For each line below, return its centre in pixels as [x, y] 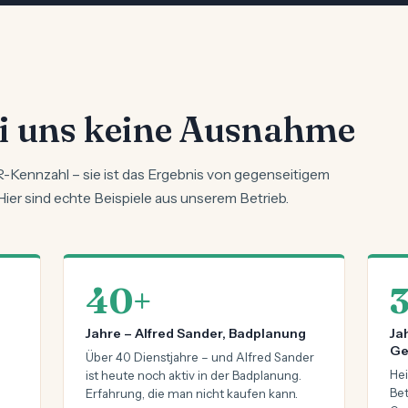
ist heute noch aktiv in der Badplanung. [193, 375]
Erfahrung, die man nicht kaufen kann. [191, 393]
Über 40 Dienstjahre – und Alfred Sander [199, 357]
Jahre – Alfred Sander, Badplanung [195, 333]
